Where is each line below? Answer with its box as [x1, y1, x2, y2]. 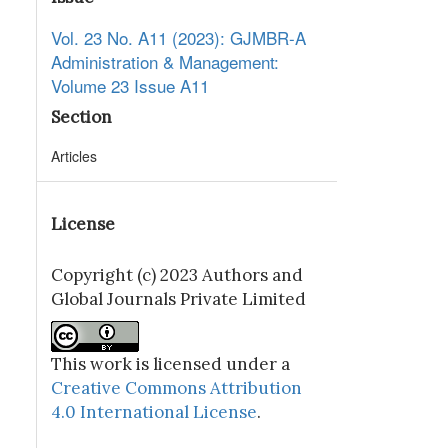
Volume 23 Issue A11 [51, 73, 210, 99]
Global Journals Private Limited [51, 288, 307, 311]
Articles [51, 146, 98, 167]
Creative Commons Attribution [51, 377, 303, 400]
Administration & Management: [51, 49, 280, 75]
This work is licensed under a [51, 353, 291, 376]
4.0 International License [51, 401, 258, 424]
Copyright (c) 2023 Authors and [51, 264, 304, 287]
